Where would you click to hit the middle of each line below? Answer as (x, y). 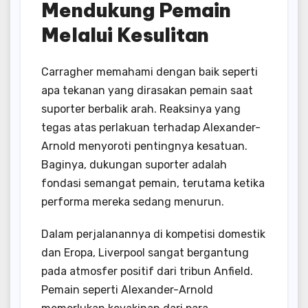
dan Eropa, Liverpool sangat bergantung (145, 253)
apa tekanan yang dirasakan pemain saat (147, 91)
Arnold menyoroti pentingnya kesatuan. (144, 146)
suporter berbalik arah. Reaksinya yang (141, 109)
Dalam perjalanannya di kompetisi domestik (153, 234)
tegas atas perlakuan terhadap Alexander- (151, 128)
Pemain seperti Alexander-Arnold (127, 290)
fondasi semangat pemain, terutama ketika (153, 184)
